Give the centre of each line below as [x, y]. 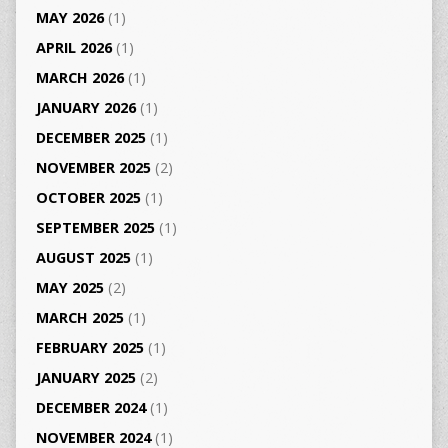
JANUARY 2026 [85, 107]
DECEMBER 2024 [90, 407]
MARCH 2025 [79, 317]
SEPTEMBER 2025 [95, 227]
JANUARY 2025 [85, 377]
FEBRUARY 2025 [89, 347]
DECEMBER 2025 [90, 137]
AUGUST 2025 [83, 257]
